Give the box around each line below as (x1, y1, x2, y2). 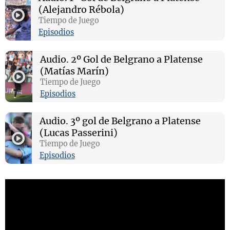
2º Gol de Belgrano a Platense (69, 53, 203, 65)
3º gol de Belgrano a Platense (68, 115, 201, 127)
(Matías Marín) (40, 65, 109, 77)
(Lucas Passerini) (39, 127, 118, 139)
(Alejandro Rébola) (39, 4, 125, 15)
